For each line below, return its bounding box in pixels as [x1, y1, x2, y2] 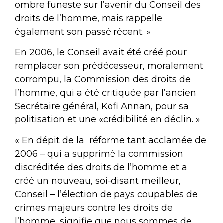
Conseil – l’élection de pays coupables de [15, 188, 198, 200]
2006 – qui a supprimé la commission [15, 148, 183, 159]
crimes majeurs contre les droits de [15, 202, 173, 213]
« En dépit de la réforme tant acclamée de [15, 134, 206, 146]
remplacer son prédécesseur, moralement [15, 60, 203, 72]
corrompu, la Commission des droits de [15, 74, 191, 85]
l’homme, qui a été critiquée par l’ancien [15, 87, 196, 99]
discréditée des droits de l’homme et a [15, 161, 187, 173]
